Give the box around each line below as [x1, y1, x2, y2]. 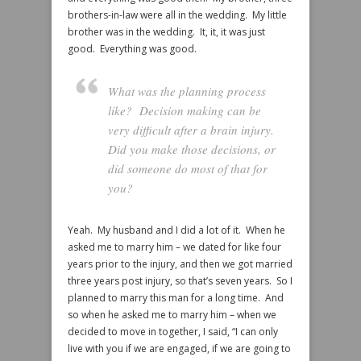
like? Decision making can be [108, 102, 261, 118]
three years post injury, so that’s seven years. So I [68, 274, 293, 288]
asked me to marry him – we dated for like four [68, 240, 281, 254]
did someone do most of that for [108, 160, 268, 176]
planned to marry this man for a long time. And [68, 291, 284, 305]
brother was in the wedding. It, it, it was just [68, 25, 265, 39]
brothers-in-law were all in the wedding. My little [68, 8, 287, 22]
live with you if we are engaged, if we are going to [68, 342, 291, 355]
